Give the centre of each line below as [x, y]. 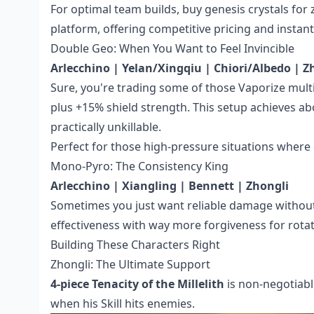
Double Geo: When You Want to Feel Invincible [172, 49]
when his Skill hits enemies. [123, 304]
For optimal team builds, [116, 9]
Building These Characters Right [135, 245]
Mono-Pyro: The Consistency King [139, 166]
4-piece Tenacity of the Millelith [137, 284]
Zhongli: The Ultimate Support [130, 265]
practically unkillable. [106, 127]
